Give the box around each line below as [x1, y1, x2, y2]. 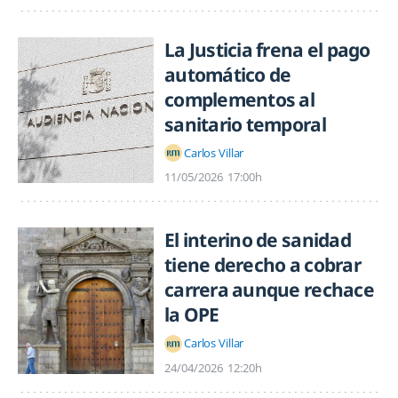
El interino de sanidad [164, 227, 351, 253]
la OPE [164, 302, 219, 328]
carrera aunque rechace [164, 277, 374, 303]
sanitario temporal [164, 112, 326, 138]
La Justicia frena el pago [164, 37, 370, 63]
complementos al [164, 87, 314, 113]
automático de [164, 62, 291, 88]
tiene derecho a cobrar [164, 252, 361, 278]
